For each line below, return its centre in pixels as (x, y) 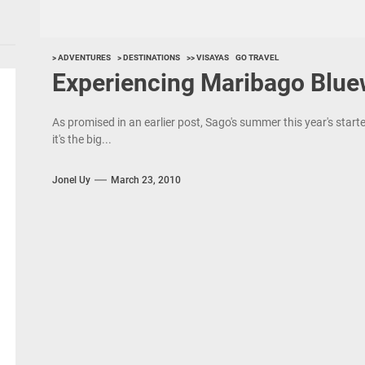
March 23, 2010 (145, 180)
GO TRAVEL (257, 57)
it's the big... (81, 139)
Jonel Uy (71, 180)
